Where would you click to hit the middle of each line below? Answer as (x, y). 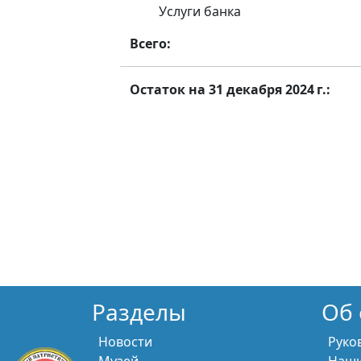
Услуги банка (200, 11)
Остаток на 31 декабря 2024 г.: (230, 89)
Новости (125, 342)
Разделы (139, 312)
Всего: (150, 44)
